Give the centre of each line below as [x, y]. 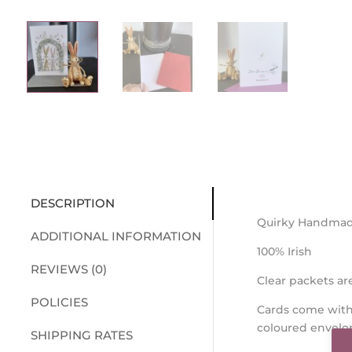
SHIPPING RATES [81, 335]
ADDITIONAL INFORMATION [115, 236]
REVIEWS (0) [68, 269]
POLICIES [59, 302]
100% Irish [284, 251]
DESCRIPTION [72, 203]
